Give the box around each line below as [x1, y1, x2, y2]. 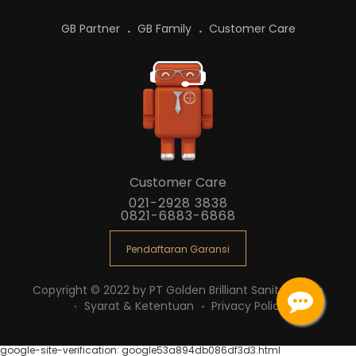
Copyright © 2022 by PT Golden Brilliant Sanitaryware [33, 282, 323, 299]
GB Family [137, 21, 195, 37]
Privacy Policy [211, 298, 286, 315]
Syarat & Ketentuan [84, 298, 197, 315]
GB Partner [60, 21, 123, 37]
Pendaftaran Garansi [126, 242, 230, 257]
